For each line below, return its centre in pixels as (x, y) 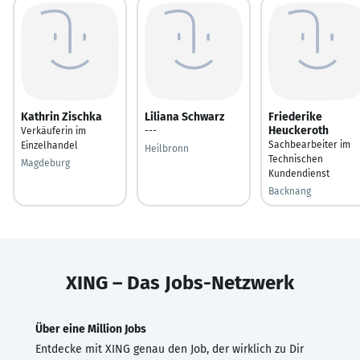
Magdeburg (45, 163)
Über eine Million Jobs (91, 329)
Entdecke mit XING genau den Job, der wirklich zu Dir (170, 349)
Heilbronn (167, 148)
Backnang (290, 191)
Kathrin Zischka (61, 117)
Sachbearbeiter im (309, 144)
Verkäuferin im (53, 131)
